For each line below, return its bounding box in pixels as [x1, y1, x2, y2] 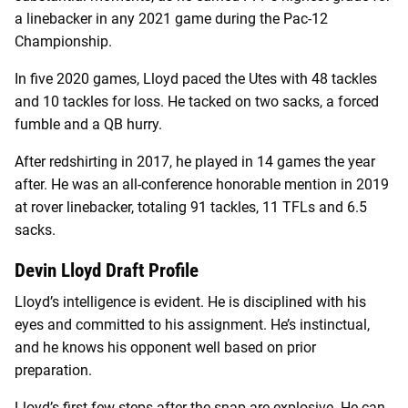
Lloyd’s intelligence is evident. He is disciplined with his [15, 293, 366, 311]
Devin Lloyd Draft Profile [15, 259, 199, 281]
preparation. [15, 362, 92, 380]
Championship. [15, 32, 112, 50]
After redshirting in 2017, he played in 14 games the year [15, 152, 375, 170]
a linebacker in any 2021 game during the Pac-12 [15, 9, 328, 27]
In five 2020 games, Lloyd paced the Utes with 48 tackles [15, 69, 377, 87]
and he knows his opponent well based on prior [15, 339, 316, 357]
